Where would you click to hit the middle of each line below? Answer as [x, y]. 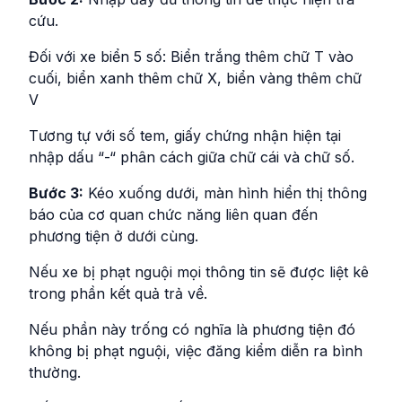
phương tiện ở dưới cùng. [114, 236]
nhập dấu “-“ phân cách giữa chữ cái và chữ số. [192, 157]
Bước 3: [56, 192]
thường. [55, 372]
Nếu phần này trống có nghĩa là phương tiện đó [192, 329]
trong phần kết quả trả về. [118, 293]
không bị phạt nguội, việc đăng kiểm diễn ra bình [196, 350]
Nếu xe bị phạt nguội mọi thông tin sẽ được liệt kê [199, 271]
